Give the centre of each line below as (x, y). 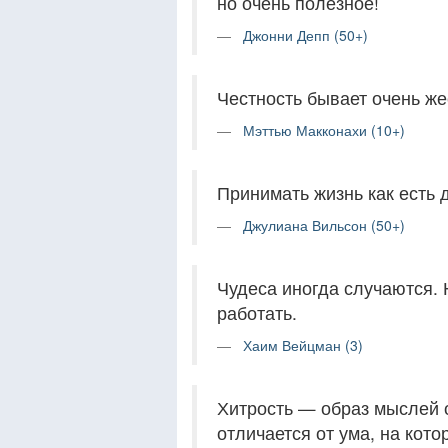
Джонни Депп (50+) (305, 35)
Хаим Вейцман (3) (303, 345)
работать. (257, 313)
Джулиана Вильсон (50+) (324, 225)
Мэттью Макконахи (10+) (324, 130)
